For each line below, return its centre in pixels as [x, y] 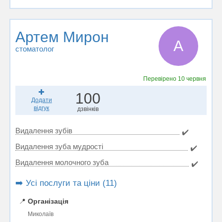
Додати [41, 100]
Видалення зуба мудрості [59, 146]
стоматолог [35, 49]
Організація [48, 201]
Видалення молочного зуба [62, 162]
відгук [42, 108]
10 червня [192, 79]
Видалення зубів [44, 131]
